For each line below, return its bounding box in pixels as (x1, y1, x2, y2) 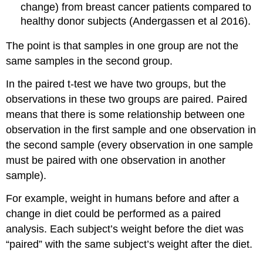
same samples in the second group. (6, 55, 173, 68)
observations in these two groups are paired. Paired (6, 93, 248, 106)
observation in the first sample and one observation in (6, 124, 257, 136)
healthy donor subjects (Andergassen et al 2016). (21, 15, 251, 27)
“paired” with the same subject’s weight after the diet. (6, 238, 253, 250)
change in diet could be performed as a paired (6, 207, 221, 220)
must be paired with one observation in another (6, 154, 226, 167)
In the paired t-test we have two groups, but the (6, 78, 227, 90)
